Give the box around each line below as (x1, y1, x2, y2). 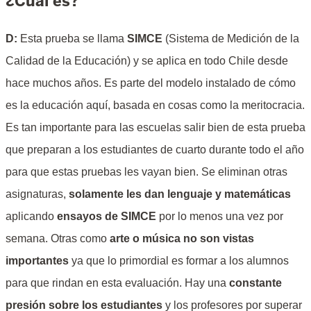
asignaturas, (6, 188, 69, 200)
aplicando (6, 210, 57, 222)
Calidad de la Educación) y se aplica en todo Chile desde (6, 55, 288, 67)
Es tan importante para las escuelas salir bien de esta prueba (6, 121, 305, 133)
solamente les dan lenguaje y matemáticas (69, 188, 291, 200)
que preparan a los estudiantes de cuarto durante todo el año (6, 144, 304, 155)
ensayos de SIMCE (57, 210, 156, 222)
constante (229, 277, 282, 289)
